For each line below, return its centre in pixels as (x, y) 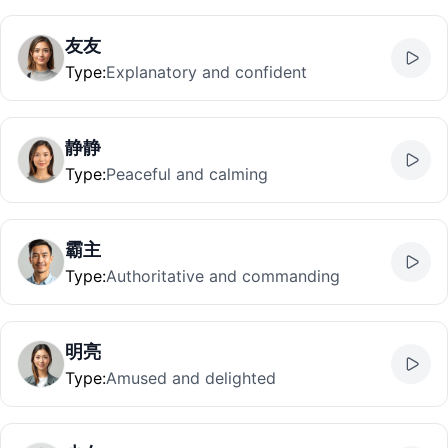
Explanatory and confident (206, 72)
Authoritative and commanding (223, 276)
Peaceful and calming (187, 174)
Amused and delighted (191, 378)
